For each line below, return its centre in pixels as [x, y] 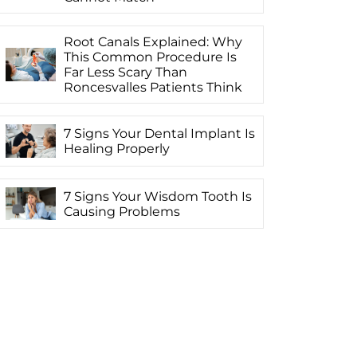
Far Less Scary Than [125, 72]
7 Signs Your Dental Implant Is [159, 133]
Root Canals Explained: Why [153, 41]
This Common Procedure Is [150, 57]
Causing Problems [122, 211]
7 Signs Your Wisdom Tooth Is [157, 196]
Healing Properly [116, 148]
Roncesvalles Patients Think [153, 87]
